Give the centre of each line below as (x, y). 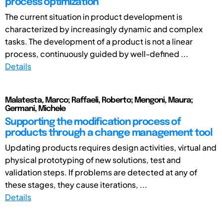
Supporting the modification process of (93, 122)
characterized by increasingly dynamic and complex (104, 29)
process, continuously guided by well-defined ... (97, 54)
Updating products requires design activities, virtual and (111, 147)
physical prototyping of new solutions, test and (93, 160)
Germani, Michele (35, 109)
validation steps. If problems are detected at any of (101, 172)
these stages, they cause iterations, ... (76, 184)
